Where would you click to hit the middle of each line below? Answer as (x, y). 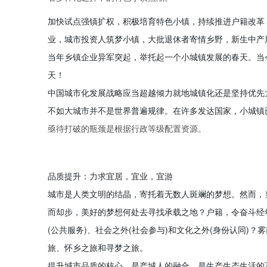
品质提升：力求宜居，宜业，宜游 (110, 176)
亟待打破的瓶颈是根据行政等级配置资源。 (127, 128)
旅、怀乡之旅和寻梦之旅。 (98, 247)
